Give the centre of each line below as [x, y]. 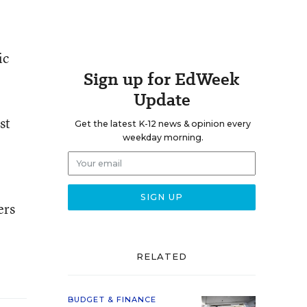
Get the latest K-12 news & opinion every [163, 124]
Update [162, 100]
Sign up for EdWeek [162, 79]
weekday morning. [163, 137]
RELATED [162, 256]
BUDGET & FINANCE [112, 299]
